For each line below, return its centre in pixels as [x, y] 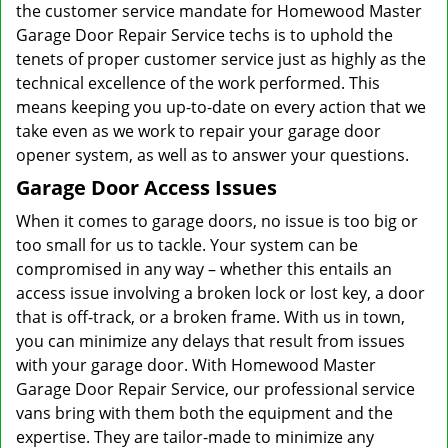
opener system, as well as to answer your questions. [212, 155]
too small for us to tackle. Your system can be [187, 245]
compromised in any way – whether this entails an [204, 269]
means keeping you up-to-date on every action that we [221, 107]
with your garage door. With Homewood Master [196, 365]
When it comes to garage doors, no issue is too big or [217, 221]
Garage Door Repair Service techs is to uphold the [204, 35]
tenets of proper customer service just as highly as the [221, 59]
